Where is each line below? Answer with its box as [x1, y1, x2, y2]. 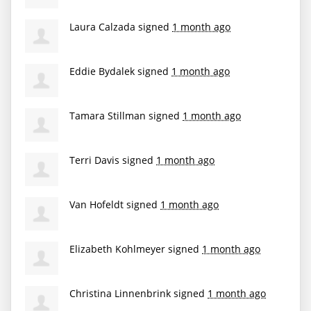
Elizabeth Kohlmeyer [69, 242, 165, 255]
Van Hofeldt [69, 197, 124, 211]
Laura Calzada [69, 19, 135, 33]
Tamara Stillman [69, 108, 146, 122]
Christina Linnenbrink [69, 286, 171, 300]
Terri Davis [69, 153, 119, 167]
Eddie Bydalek [69, 64, 135, 78]
